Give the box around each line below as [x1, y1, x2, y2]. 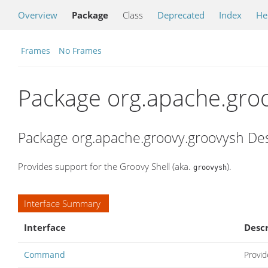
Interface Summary [24, 197, 100, 209]
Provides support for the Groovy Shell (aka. [18, 160, 193, 172]
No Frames [59, 45, 102, 56]
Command [24, 248, 65, 260]
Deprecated [157, 9, 205, 21]
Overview [18, 9, 57, 21]
